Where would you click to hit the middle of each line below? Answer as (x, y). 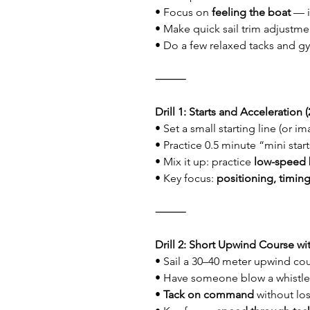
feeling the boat (251, 12)
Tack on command (209, 294)
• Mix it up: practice (204, 162)
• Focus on (183, 12)
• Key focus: (186, 178)
